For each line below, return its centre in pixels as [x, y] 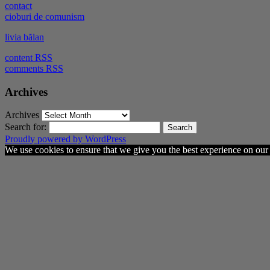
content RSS [29, 57]
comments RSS [34, 68]
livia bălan [24, 37]
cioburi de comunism [45, 16]
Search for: [26, 127]
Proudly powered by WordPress [65, 139]
